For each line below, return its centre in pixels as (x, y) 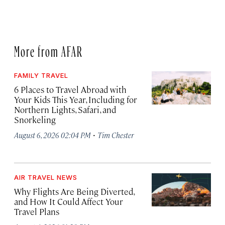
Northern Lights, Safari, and (65, 109)
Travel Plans (37, 211)
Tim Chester (116, 135)
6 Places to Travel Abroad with (70, 89)
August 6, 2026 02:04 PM (52, 135)
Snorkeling (35, 120)
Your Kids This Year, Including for (76, 99)
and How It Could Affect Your (69, 201)
